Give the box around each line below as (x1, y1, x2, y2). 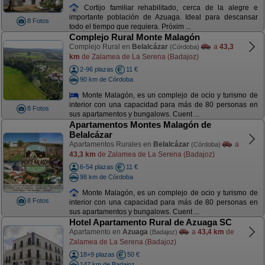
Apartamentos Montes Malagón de (69, 119, 211, 130)
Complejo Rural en (69, 43, 132, 51)
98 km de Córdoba (79, 173, 133, 180)
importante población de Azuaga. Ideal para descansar (69, 13, 258, 22)
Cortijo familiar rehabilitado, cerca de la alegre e (79, 3, 258, 12)
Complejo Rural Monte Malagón (69, 32, 200, 42)
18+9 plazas (79, 251, 115, 258)
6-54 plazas (79, 163, 114, 170)
